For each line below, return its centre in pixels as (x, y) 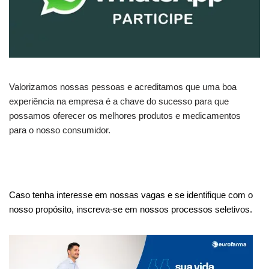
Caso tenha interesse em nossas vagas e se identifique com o (131, 195)
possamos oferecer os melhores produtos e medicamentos (125, 115)
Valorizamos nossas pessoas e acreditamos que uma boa (123, 86)
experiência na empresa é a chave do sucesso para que (119, 101)
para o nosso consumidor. (61, 130)
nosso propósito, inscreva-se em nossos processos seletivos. (132, 209)
